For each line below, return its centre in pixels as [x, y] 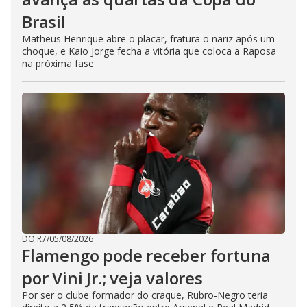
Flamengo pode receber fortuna [147, 256]
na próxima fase [58, 64]
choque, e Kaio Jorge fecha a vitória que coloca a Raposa [149, 51]
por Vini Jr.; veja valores [112, 278]
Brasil [44, 22]
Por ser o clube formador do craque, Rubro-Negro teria [145, 295]
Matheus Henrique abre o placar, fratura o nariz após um [148, 39]
